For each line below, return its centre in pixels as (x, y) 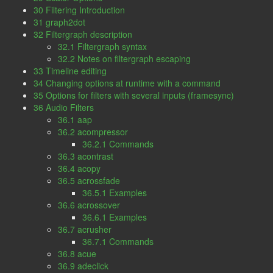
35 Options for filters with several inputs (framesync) (134, 95)
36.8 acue (77, 253)
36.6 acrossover (89, 205)
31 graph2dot (59, 22)
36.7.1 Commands (118, 241)
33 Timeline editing (70, 71)
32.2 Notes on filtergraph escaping (124, 58)
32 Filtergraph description (83, 34)
